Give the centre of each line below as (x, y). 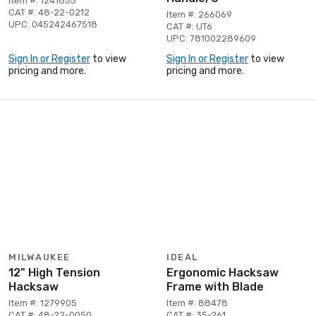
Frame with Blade (215, 286)
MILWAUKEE (39, 257)
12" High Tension (54, 272)
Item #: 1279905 (43, 303)
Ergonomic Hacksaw (223, 272)
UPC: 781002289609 (211, 38)
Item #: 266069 (199, 14)
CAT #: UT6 (189, 26)
